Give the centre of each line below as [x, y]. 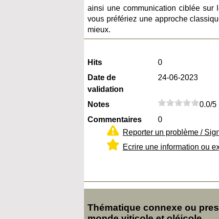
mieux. [99, 30]
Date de [102, 78]
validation [106, 89]
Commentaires [115, 120]
